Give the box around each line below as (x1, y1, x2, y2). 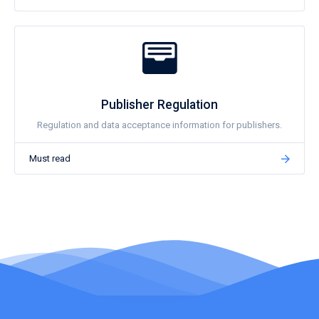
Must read (29, 153, 70, 164)
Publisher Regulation (101, 98, 218, 112)
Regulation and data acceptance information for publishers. (37, 120, 282, 130)
